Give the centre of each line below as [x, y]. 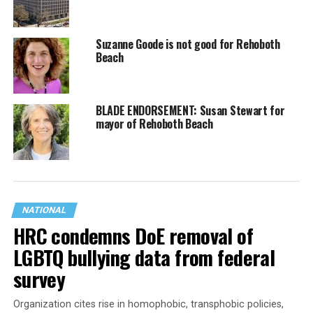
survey [39, 278]
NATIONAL [44, 210]
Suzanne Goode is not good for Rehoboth [188, 44]
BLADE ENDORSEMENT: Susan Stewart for [190, 110]
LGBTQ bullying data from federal [144, 257]
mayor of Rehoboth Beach [154, 123]
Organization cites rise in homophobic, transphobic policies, [148, 304]
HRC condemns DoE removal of [133, 235]
